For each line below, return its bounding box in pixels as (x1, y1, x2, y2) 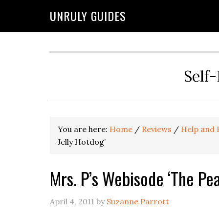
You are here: (58, 124, 109, 134)
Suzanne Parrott (107, 197, 169, 206)
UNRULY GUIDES (50, 7, 126, 24)
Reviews (142, 124, 172, 134)
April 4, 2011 (50, 197, 94, 206)
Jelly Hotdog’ (58, 137, 106, 147)
